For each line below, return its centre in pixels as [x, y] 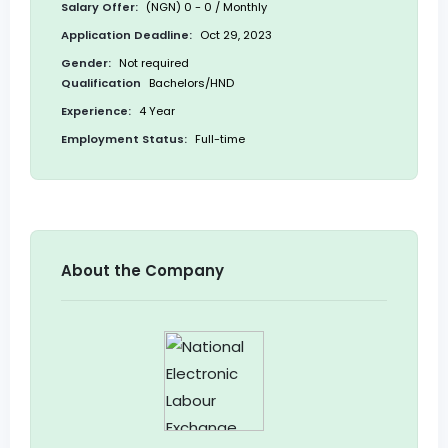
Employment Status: [124, 139]
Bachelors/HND [190, 83]
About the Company [142, 271]
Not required [152, 63]
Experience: [96, 111]
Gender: [86, 63]
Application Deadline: [126, 35]
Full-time [218, 139]
